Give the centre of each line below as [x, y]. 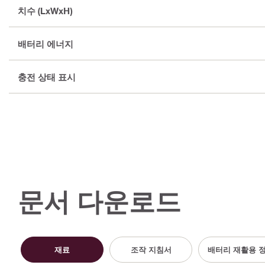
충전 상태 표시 [47, 77]
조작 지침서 [151, 249]
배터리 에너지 [46, 43]
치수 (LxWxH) [45, 10]
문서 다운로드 [99, 201]
